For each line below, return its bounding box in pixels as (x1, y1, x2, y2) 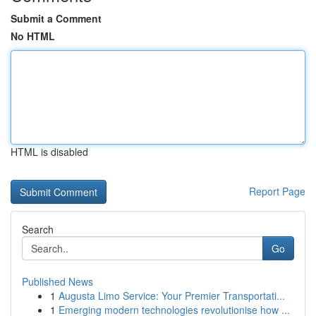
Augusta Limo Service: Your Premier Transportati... (59, 288, 285, 303)
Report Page (249, 184, 305, 198)
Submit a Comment (11, 11, 102, 25)
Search (22, 222, 54, 236)
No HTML (11, 29, 55, 43)
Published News (22, 274, 93, 288)
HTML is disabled (11, 145, 88, 159)
